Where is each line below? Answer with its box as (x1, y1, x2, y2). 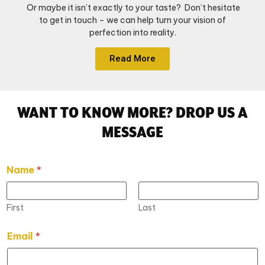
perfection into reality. (89, 27, 176, 38)
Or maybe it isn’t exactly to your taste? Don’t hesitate (25, 2, 240, 14)
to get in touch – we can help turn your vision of (39, 15, 226, 26)
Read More (109, 53, 156, 64)
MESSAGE (102, 122, 163, 142)
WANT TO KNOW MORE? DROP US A (17, 102, 248, 122)
